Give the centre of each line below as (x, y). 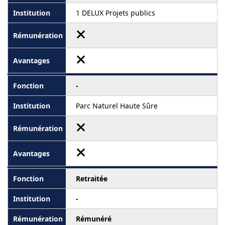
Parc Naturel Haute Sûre (117, 106)
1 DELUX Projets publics (116, 13)
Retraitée (92, 179)
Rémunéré (94, 219)
